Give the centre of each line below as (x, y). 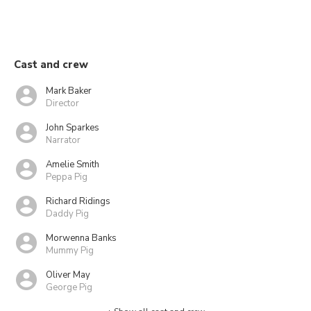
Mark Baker (69, 91)
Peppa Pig (67, 177)
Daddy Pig (67, 213)
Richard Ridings (78, 201)
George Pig (69, 287)
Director (62, 103)
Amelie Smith (73, 164)
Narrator (63, 140)
